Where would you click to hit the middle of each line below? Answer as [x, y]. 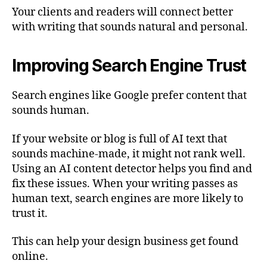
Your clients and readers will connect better [122, 13]
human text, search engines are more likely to [128, 198]
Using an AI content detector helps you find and [132, 169]
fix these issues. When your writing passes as [125, 184]
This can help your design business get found [125, 242]
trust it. [30, 213]
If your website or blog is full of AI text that [119, 139]
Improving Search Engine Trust [129, 66]
